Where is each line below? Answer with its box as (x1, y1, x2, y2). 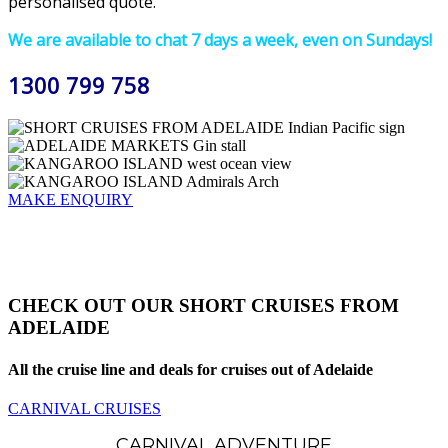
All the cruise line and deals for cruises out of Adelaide (8, 360, 373, 378)
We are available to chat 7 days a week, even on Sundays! (8, 29, 432, 52)
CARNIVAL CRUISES (8, 399, 161, 417)
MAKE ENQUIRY (8, 190, 133, 208)
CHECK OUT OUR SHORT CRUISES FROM (8, 295, 399, 317)
